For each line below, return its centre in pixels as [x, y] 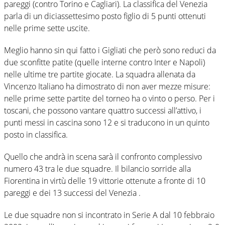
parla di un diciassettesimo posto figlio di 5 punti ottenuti [105, 16]
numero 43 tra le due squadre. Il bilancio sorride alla [97, 168]
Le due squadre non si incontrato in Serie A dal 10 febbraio [109, 215]
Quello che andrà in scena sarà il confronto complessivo [103, 156]
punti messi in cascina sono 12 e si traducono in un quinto [107, 122]
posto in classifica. [36, 134]
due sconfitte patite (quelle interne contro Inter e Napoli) [104, 62]
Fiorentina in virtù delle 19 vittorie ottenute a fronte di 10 [105, 181]
